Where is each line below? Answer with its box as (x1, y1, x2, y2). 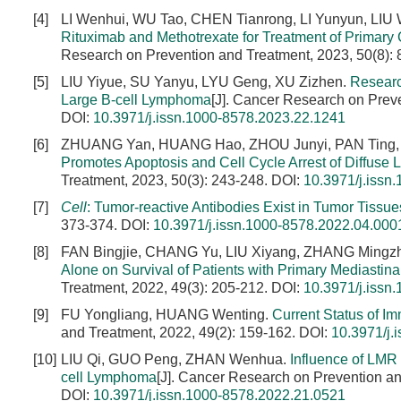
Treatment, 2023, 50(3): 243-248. (61, 173, 271, 188)
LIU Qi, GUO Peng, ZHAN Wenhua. (61, 352, 290, 367)
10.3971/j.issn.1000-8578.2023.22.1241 (93, 110, 346, 125)
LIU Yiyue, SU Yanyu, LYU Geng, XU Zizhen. (61, 74, 350, 90)
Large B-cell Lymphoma (61, 92, 211, 107)
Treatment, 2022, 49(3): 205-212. (61, 280, 271, 295)
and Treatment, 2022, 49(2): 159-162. (61, 325, 299, 340)
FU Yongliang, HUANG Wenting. (61, 307, 272, 322)
